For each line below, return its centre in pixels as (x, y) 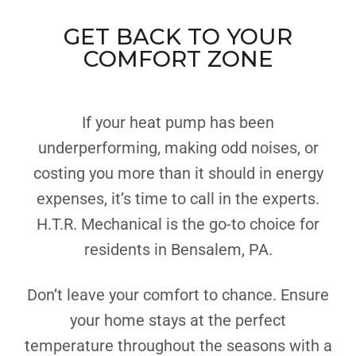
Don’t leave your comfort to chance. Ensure (178, 294)
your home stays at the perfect (178, 320)
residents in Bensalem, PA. (178, 249)
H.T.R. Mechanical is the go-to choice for (178, 224)
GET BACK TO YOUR (178, 36)
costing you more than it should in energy (178, 173)
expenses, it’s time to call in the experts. (178, 198)
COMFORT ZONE (178, 58)
